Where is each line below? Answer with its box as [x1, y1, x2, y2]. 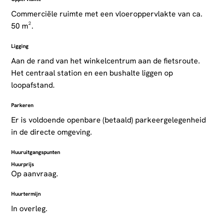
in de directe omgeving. [11, 127, 92, 138]
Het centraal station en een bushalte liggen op [11, 68, 173, 78]
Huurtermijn [11, 190, 41, 198]
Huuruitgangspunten [11, 149, 60, 156]
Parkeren [11, 102, 33, 109]
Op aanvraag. [11, 169, 58, 179]
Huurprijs [11, 161, 34, 168]
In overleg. [11, 203, 47, 214]
